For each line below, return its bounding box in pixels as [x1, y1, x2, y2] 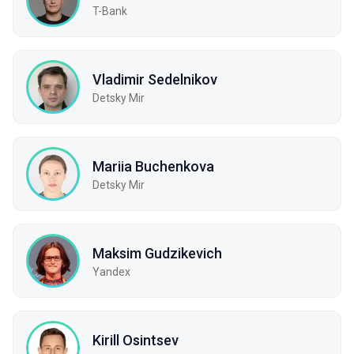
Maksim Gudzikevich [92, 244, 222, 262]
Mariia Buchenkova [92, 157, 214, 175]
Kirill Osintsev [92, 331, 179, 348]
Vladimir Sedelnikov [92, 70, 217, 88]
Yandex [92, 265, 130, 278]
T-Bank [92, 4, 127, 17]
